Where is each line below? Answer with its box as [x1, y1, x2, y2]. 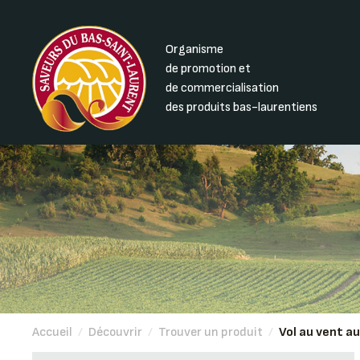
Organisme [166, 41, 224, 57]
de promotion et [166, 60, 252, 76]
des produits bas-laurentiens [166, 99, 318, 115]
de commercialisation [166, 80, 280, 96]
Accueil [32, 324, 73, 340]
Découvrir [88, 324, 143, 340]
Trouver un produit [158, 324, 264, 340]
